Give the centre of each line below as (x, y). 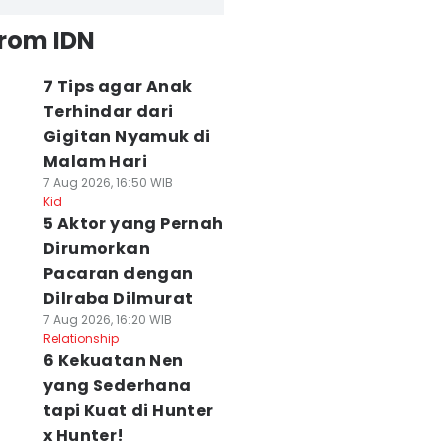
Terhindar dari (108, 111)
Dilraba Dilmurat (118, 298)
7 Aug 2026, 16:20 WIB (107, 319)
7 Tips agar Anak (117, 86)
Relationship (80, 338)
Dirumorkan (96, 248)
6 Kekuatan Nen (113, 360)
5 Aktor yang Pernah (133, 223)
